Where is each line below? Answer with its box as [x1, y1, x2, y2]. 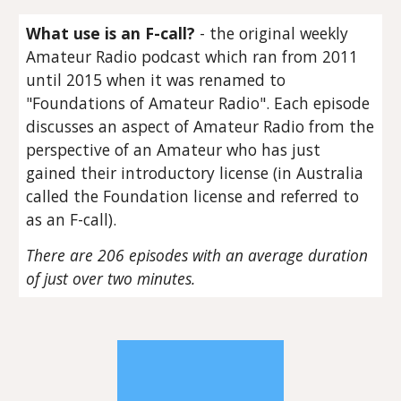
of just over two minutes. [26, 268, 196, 290]
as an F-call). [26, 209, 117, 231]
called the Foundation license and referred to [26, 185, 360, 208]
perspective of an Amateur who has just [26, 139, 321, 161]
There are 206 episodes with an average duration [26, 244, 369, 267]
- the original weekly [195, 22, 349, 45]
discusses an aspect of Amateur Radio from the [26, 115, 375, 138]
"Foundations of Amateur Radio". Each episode [26, 92, 371, 115]
